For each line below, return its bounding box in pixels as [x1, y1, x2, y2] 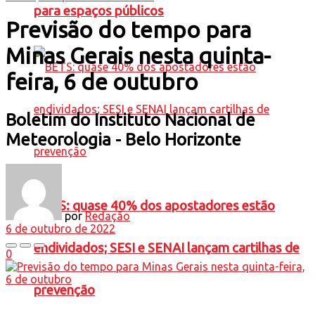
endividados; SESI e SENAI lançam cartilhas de [34, 240, 300, 256]
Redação [85, 209, 130, 222]
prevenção [34, 283, 95, 298]
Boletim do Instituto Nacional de [6, 110, 255, 129]
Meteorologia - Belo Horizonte [6, 129, 241, 149]
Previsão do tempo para [6, 17, 251, 43]
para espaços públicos [34, 4, 164, 19]
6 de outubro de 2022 [6, 221, 115, 235]
